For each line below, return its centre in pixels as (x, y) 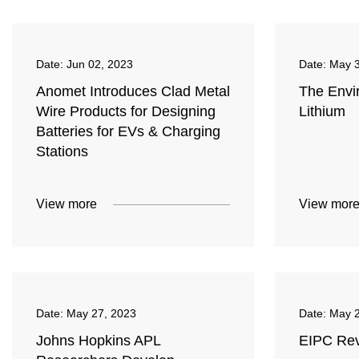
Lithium (323, 112)
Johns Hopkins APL (98, 341)
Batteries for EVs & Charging (128, 132)
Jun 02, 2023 (100, 65)
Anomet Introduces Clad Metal (133, 92)
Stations (62, 152)
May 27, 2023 (101, 314)
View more (67, 204)
